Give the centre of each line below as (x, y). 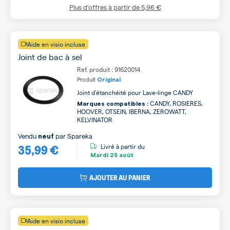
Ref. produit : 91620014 (109, 69)
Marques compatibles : (113, 103)
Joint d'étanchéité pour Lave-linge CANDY (135, 92)
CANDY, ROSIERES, (176, 103)
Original (109, 80)
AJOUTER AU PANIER (120, 177)
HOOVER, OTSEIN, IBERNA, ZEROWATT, (132, 111)
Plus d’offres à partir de (105, 7)
